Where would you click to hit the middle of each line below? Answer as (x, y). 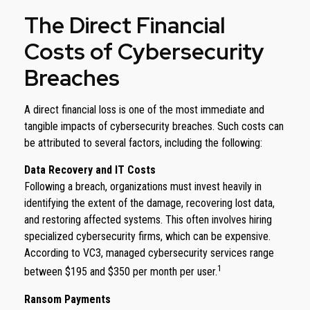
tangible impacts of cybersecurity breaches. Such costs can (154, 127)
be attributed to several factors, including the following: (143, 143)
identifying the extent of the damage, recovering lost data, (149, 203)
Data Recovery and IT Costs (90, 170)
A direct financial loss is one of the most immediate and (144, 110)
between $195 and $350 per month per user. (121, 272)
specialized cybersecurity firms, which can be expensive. (147, 237)
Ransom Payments (67, 299)
